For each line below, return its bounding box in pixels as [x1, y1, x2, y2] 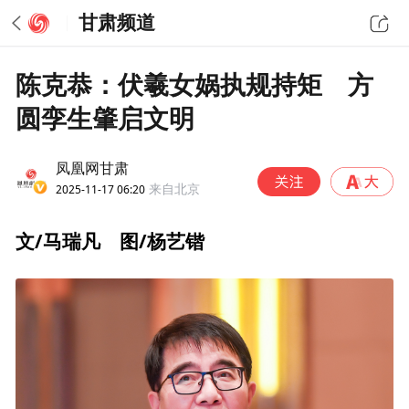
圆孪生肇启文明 [16, 104, 195, 133]
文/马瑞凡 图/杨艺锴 [16, 228, 205, 255]
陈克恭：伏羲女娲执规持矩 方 [16, 70, 374, 100]
